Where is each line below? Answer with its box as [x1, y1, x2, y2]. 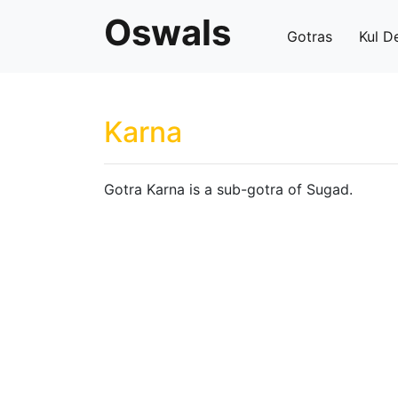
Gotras [287, 28, 332, 45]
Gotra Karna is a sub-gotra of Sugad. [104, 180, 353, 198]
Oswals [104, 11, 231, 54]
